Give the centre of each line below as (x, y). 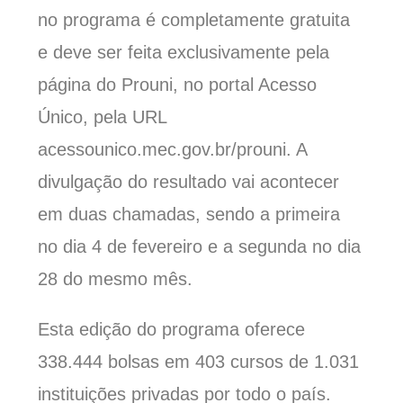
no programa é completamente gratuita (194, 20)
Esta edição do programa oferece (172, 330)
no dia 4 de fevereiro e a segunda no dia (200, 247)
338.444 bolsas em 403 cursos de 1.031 (199, 362)
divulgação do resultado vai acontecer (189, 182)
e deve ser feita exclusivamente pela (184, 53)
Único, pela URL (103, 117)
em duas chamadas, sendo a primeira (189, 215)
